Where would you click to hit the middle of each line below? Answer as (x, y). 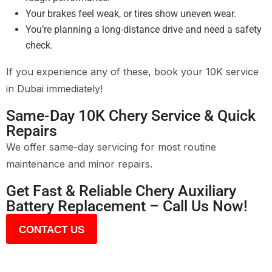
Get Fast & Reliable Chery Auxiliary (121, 191)
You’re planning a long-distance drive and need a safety (144, 29)
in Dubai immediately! (54, 88)
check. (39, 45)
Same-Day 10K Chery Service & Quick (131, 115)
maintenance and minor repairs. (79, 164)
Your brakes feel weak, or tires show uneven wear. (131, 13)
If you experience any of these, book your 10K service (132, 71)
